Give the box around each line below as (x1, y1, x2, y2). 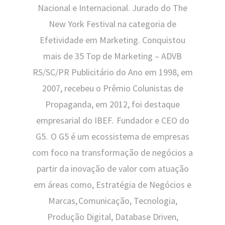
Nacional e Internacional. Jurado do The (38, 2, 187, 14)
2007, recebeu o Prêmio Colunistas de (42, 82, 183, 94)
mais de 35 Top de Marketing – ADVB (43, 50, 182, 62)
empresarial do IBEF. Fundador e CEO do (36, 115, 189, 127)
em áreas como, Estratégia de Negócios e (34, 179, 191, 191)
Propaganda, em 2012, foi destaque (45, 98, 180, 110)
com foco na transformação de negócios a (32, 147, 193, 159)
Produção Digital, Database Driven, (47, 211, 178, 223)
